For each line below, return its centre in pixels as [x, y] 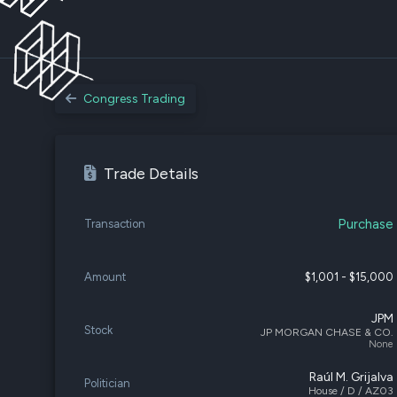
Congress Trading [134, 99]
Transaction [115, 224]
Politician [107, 383]
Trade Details [151, 174]
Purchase [366, 224]
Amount [105, 277]
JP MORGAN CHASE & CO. [327, 332]
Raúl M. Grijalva [352, 377]
